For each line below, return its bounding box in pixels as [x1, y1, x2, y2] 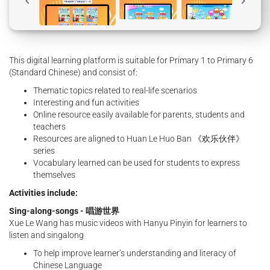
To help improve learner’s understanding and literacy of [33, 248, 236, 259]
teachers [33, 122, 66, 132]
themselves [33, 170, 75, 180]
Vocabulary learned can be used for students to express [33, 158, 240, 168]
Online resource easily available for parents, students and [33, 110, 245, 120]
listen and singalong [9, 230, 84, 240]
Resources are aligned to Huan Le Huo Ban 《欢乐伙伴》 [33, 134, 244, 144]
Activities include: [9, 188, 78, 198]
